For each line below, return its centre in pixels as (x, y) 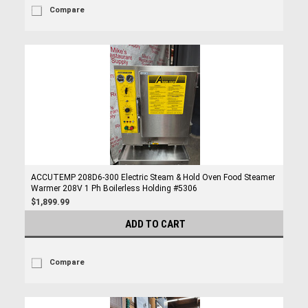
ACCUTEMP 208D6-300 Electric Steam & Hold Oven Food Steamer (153, 177)
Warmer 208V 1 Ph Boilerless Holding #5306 (114, 188)
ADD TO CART (155, 224)
